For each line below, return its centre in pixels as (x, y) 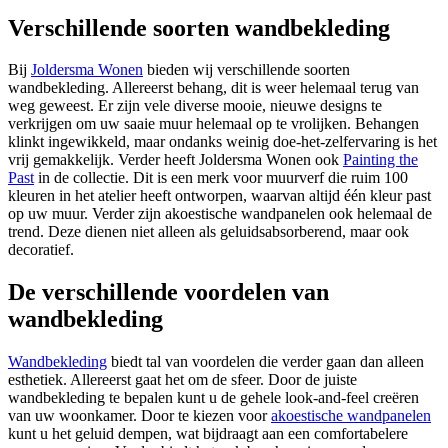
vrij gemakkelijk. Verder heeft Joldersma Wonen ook (175, 160)
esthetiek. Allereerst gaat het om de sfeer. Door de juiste (182, 380)
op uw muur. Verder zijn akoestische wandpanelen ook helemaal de (220, 214)
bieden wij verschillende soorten (246, 70)
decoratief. (43, 250)
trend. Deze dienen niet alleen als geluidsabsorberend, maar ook (208, 232)
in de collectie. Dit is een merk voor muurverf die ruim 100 (221, 178)
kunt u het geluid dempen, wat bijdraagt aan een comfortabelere (208, 434)
